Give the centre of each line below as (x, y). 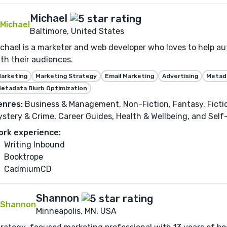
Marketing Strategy (66, 76)
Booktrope (24, 157)
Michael (49, 18)
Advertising (180, 76)
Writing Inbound (34, 144)
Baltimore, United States (77, 31)
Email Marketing (129, 76)
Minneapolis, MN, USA (76, 211)
